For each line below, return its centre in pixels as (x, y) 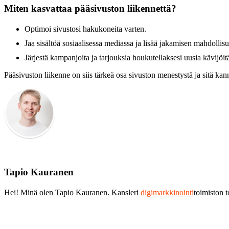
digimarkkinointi (167, 192)
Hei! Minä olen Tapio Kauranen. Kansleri (72, 192)
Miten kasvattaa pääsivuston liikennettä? (90, 8)
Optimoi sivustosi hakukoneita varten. (85, 29)
